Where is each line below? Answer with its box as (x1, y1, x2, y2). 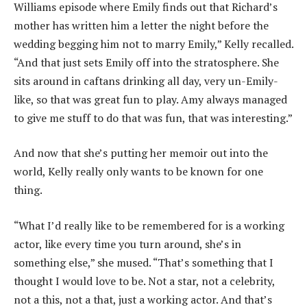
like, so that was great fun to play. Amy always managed (14, 91, 287, 107)
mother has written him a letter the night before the (14, 17, 269, 33)
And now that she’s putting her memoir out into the (14, 145, 268, 161)
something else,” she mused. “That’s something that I (14, 254, 273, 270)
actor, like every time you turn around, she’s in (14, 236, 241, 251)
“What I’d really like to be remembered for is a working (14, 217, 284, 233)
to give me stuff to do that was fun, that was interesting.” (14, 110, 293, 125)
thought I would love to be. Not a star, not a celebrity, (14, 273, 275, 288)
